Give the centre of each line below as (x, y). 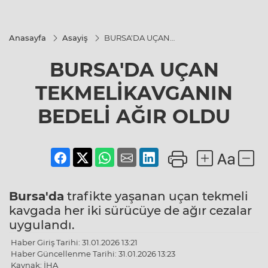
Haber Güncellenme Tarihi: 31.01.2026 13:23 (93, 254)
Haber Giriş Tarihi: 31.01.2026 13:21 (74, 243)
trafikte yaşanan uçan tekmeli (156, 197)
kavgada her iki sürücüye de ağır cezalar (130, 211)
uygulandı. (42, 225)
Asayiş (75, 38)
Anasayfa (28, 38)
